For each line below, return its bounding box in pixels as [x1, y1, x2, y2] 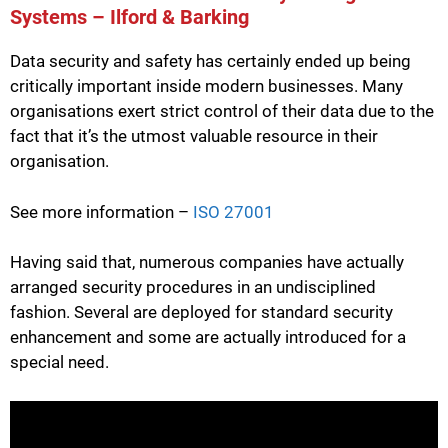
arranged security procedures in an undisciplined [10, 277, 376, 298]
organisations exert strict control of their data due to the [10, 101, 434, 122]
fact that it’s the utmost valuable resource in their [10, 126, 378, 147]
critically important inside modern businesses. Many [10, 76, 403, 97]
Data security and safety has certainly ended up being [10, 51, 411, 72]
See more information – [10, 201, 193, 222]
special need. [10, 352, 109, 373]
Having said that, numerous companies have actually [10, 252, 404, 273]
